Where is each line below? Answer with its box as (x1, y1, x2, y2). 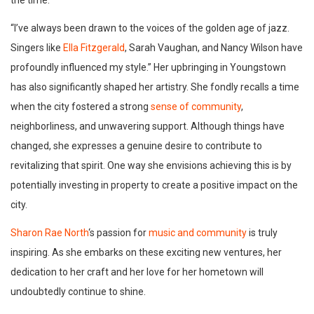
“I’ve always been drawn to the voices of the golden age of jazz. (11, 22, 289, 34)
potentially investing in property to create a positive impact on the (11, 179, 298, 191)
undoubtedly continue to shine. (11, 286, 146, 298)
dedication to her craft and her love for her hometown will (11, 266, 264, 278)
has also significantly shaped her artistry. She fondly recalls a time (11, 81, 299, 93)
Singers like (11, 42, 63, 54)
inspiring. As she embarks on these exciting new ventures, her (11, 247, 282, 259)
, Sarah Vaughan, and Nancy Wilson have (125, 42, 303, 54)
